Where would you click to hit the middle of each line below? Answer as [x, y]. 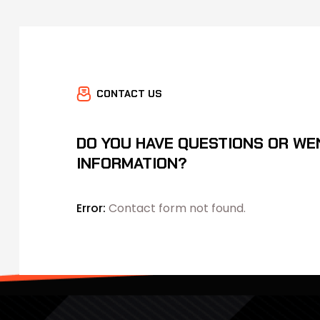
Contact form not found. [176, 208]
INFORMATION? [132, 163]
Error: [91, 208]
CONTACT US [129, 93]
